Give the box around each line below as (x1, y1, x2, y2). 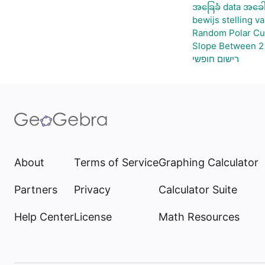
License (74, 211, 112, 223)
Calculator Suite (159, 183, 237, 196)
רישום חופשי (192, 53, 239, 64)
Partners (14, 183, 57, 196)
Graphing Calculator (159, 156, 258, 169)
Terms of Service (74, 156, 159, 169)
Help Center (14, 211, 74, 223)
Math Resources (159, 211, 240, 223)
